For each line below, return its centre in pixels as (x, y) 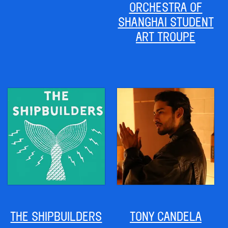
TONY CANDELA (166, 217)
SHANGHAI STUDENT (166, 22)
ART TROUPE (166, 37)
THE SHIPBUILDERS (56, 217)
